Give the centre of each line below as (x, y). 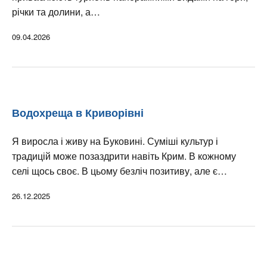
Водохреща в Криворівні (78, 113)
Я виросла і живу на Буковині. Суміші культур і (115, 141)
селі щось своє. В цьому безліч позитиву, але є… (119, 170)
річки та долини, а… (56, 11)
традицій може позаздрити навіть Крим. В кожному (124, 156)
